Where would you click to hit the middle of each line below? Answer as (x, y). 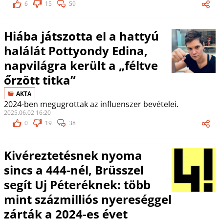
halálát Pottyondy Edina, (76, 51)
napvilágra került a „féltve (81, 65)
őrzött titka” (40, 80)
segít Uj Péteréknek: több (77, 185)
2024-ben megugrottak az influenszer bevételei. (91, 104)
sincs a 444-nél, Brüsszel (74, 170)
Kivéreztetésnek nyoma (73, 155)
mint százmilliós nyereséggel (88, 199)
